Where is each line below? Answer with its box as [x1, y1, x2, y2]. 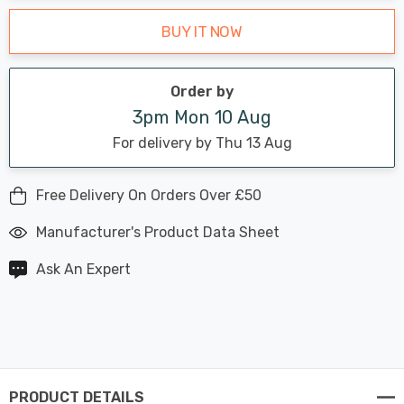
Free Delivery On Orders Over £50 [36, 186, 262, 204]
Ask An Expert [36, 260, 131, 278]
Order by [170, 82, 234, 100]
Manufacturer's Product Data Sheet [36, 223, 280, 241]
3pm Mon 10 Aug [132, 106, 272, 128]
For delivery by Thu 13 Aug [112, 133, 292, 151]
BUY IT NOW [161, 22, 243, 41]
